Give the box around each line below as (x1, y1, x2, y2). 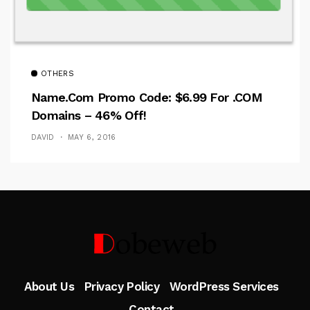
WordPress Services (169, 280, 280, 293)
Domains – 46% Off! (31, 108, 147, 123)
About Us (24, 280, 75, 293)
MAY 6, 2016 (68, 133, 116, 143)
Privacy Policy (84, 280, 160, 293)
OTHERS (41, 69, 74, 79)
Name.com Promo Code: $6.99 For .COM (31, 90, 262, 105)
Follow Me (138, 184, 185, 196)
